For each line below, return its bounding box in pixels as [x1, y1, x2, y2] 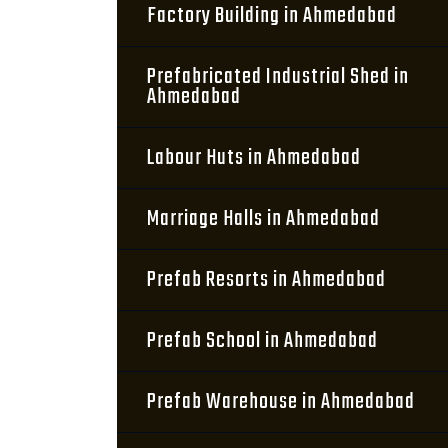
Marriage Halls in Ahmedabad [147, 202, 380, 236]
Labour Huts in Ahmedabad [147, 141, 361, 175]
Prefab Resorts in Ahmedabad [147, 263, 386, 297]
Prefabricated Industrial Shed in [147, 60, 409, 94]
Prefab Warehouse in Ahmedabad [147, 385, 415, 419]
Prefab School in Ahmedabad [147, 324, 378, 358]
